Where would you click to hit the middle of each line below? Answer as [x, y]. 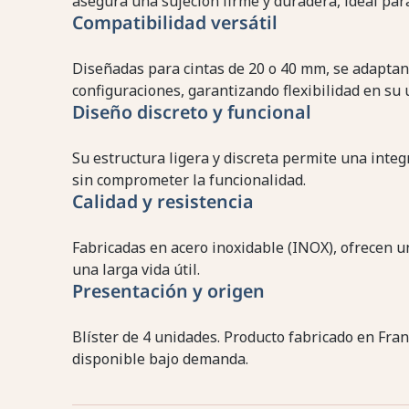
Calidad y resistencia [163, 202]
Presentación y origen [168, 291]
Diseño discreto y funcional [191, 112]
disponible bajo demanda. [160, 359]
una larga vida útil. [136, 270]
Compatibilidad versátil [174, 23]
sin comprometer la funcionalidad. [189, 180]
